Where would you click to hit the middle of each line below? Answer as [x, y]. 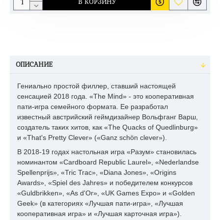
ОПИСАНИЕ [34, 65]
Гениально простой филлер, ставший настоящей [96, 86]
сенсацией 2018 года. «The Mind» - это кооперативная [106, 96]
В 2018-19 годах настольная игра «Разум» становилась [107, 152]
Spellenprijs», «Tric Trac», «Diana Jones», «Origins [97, 173]
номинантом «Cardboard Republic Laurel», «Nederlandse [108, 162]
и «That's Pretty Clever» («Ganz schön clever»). [92, 137]
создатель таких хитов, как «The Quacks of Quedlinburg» [108, 127]
